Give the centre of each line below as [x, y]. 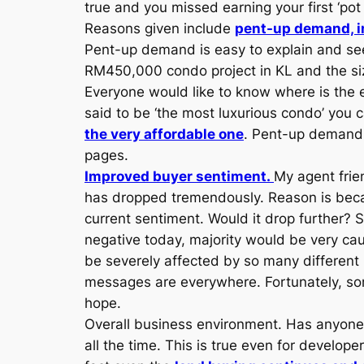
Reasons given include [160, 28]
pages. [106, 155]
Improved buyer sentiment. [178, 176]
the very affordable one [164, 134]
